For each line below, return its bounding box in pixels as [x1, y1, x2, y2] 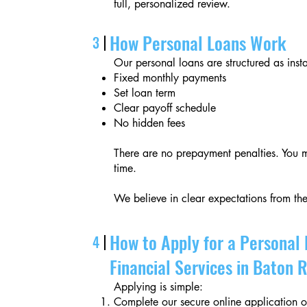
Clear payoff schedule [114, 101, 217, 115]
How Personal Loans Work [110, 29, 287, 56]
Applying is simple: [114, 280, 204, 294]
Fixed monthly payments [114, 71, 227, 85]
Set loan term [114, 86, 176, 100]
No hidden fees [114, 116, 186, 130]
